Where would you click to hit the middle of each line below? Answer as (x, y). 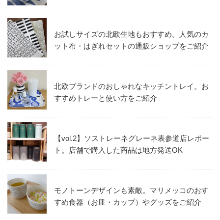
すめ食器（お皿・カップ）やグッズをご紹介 (128, 202)
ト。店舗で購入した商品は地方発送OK (118, 150)
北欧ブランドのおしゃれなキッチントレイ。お (131, 86)
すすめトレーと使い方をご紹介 (106, 98)
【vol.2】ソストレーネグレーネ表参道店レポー (132, 138)
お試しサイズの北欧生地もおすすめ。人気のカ (131, 34)
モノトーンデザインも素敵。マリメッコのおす (131, 190)
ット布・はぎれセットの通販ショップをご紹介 (131, 46)
